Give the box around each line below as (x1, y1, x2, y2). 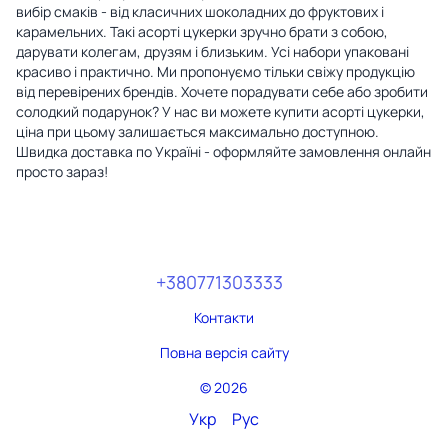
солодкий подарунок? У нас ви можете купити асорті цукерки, (16, 101, 425, 121)
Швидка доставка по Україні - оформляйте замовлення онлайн (16, 141, 431, 161)
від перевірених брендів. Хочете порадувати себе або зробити (16, 81, 428, 101)
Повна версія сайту (159, 342, 289, 362)
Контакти (194, 307, 254, 327)
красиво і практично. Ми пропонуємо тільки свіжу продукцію (16, 61, 415, 81)
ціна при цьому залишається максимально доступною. (16, 121, 379, 141)
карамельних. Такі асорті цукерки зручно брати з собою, (16, 21, 388, 41)
